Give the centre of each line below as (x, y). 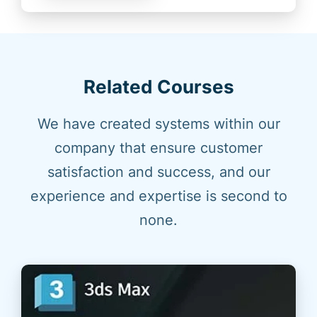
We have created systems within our (158, 124)
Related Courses (158, 87)
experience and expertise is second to (158, 196)
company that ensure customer (158, 148)
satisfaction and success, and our (158, 172)
